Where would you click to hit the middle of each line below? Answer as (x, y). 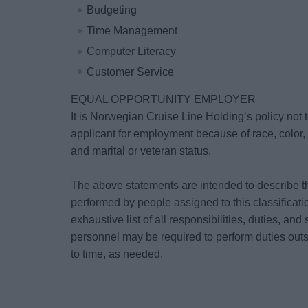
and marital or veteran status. (141, 151)
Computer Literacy (132, 51)
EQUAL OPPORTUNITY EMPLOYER (164, 100)
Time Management (132, 30)
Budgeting (112, 10)
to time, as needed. (117, 254)
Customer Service (131, 71)
